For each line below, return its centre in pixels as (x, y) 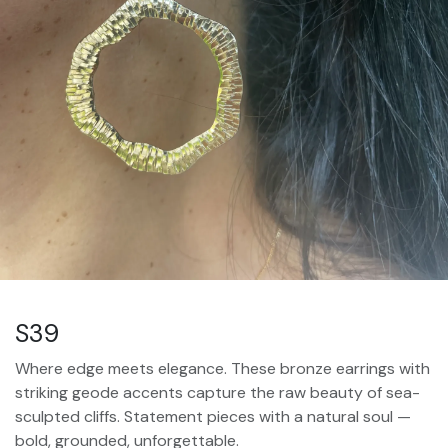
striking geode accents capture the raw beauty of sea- (217, 393)
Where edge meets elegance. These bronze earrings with (222, 369)
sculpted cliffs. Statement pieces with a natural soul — (213, 417)
